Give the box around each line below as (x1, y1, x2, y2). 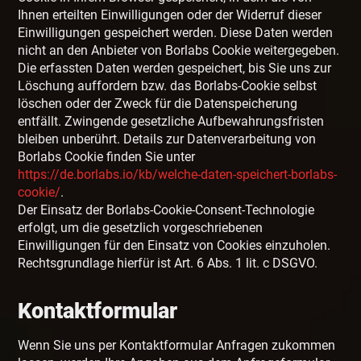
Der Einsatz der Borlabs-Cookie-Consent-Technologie (18, 202, 315, 218)
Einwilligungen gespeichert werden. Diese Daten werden (18, 25, 334, 41)
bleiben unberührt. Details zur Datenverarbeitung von (18, 131, 317, 147)
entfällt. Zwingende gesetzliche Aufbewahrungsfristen (18, 114, 325, 130)
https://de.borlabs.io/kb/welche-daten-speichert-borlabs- (18, 167, 338, 183)
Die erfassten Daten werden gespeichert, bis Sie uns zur (18, 60, 332, 77)
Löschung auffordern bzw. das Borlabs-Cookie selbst (18, 78, 317, 94)
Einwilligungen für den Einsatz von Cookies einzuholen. (18, 238, 331, 254)
